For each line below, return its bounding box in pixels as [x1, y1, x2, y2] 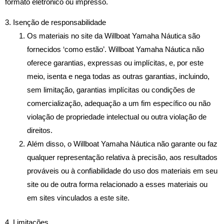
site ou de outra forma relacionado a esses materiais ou [26, 180, 207, 189]
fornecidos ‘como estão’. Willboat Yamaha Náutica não [26, 45, 204, 54]
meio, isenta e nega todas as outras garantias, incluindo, [26, 72, 209, 81]
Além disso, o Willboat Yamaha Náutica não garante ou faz [26, 140, 217, 148]
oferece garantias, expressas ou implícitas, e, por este [26, 59, 203, 67]
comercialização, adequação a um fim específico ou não [26, 99, 210, 108]
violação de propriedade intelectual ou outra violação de [26, 113, 206, 121]
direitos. [26, 126, 52, 135]
